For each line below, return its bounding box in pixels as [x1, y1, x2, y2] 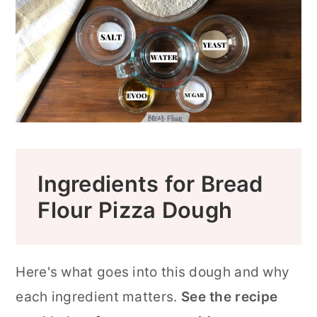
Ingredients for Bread [38, 171, 263, 197]
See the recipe [180, 289, 278, 305]
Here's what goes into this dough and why [16, 264, 290, 280]
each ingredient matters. [16, 289, 181, 305]
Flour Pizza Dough [38, 197, 233, 224]
